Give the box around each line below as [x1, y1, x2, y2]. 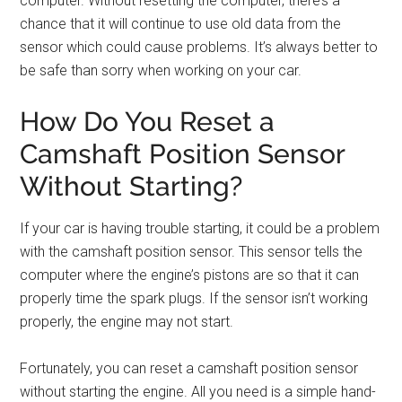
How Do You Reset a [20, 105, 275, 137]
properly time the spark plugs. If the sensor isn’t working [20, 289, 369, 307]
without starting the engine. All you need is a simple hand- [20, 382, 377, 400]
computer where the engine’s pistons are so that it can [20, 266, 360, 284]
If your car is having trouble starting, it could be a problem [20, 219, 380, 237]
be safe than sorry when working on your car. [20, 61, 302, 79]
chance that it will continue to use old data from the [20, 14, 342, 32]
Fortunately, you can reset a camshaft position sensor [20, 359, 359, 377]
